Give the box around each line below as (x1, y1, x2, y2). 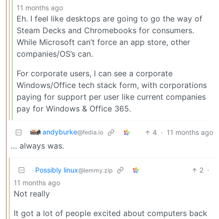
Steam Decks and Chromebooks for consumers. (17, 25, 194, 36)
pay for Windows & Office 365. (17, 104, 131, 114)
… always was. (11, 141, 64, 151)
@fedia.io (77, 129, 103, 136)
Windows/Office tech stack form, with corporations (17, 80, 207, 90)
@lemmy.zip (78, 167, 112, 175)
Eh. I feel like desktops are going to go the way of (17, 14, 202, 24)
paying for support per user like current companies (17, 92, 206, 102)
